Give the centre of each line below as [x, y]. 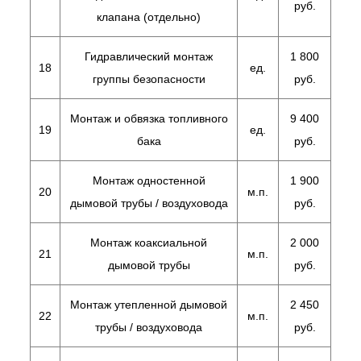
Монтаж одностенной [149, 180]
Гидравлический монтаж [149, 56]
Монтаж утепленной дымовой [149, 305]
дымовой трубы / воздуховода [149, 203]
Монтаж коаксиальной [149, 243]
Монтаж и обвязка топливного [149, 118]
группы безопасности [149, 79]
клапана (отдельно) [149, 17]
